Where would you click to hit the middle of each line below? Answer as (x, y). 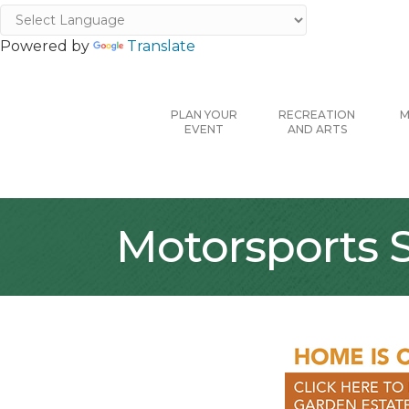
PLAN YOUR (204, 115)
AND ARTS (317, 130)
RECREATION (317, 115)
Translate (161, 46)
